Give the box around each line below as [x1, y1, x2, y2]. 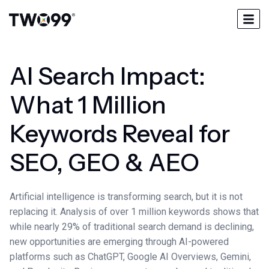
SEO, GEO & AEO [10, 148, 199, 178]
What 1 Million [10, 90, 166, 120]
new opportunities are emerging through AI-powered [10, 236, 229, 248]
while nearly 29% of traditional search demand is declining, [10, 221, 254, 233]
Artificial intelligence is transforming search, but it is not [10, 191, 243, 203]
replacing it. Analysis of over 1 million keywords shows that [10, 206, 259, 218]
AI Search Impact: [10, 61, 205, 91]
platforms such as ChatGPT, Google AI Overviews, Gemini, [10, 251, 251, 263]
